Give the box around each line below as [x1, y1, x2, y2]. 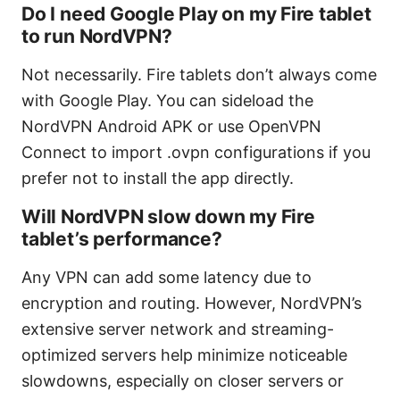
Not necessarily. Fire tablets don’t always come [21, 64, 377, 84]
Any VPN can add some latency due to [21, 267, 312, 287]
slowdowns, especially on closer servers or [21, 371, 344, 390]
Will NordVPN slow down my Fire [21, 204, 315, 228]
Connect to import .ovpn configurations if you [21, 142, 371, 162]
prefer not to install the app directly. [21, 168, 294, 187]
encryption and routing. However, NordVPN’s [21, 293, 362, 312]
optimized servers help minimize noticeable [21, 345, 347, 364]
